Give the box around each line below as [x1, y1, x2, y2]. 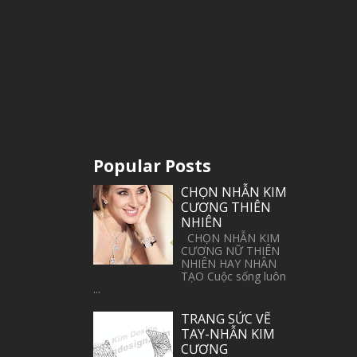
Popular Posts [92, 154, 211, 177]
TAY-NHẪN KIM [181, 324, 276, 343]
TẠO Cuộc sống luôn [181, 269, 287, 284]
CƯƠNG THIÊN [181, 198, 272, 216]
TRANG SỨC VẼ [181, 309, 272, 328]
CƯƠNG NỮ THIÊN [181, 243, 280, 259]
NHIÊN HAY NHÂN [181, 256, 277, 272]
